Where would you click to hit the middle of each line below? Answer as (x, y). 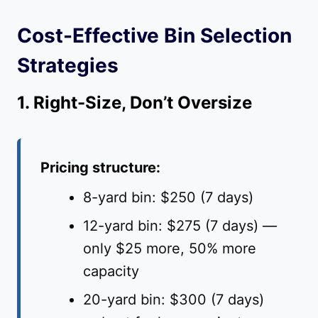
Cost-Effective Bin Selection (154, 36)
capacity (111, 272)
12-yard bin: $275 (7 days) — (180, 226)
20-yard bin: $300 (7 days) (174, 300)
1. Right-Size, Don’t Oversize (135, 103)
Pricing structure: (100, 168)
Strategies (68, 66)
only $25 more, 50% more (170, 249)
